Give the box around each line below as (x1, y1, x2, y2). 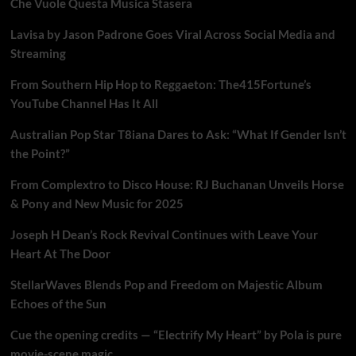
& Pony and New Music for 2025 (10, 196, 184, 211)
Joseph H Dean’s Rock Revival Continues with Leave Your (10, 227, 318, 242)
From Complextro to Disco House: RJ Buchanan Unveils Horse (10, 177, 344, 192)
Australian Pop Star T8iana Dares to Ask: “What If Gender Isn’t (10, 127, 346, 142)
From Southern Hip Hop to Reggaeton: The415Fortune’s (10, 77, 311, 92)
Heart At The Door (10, 246, 110, 261)
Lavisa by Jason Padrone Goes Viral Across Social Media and (10, 27, 335, 42)
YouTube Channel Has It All (10, 96, 158, 111)
